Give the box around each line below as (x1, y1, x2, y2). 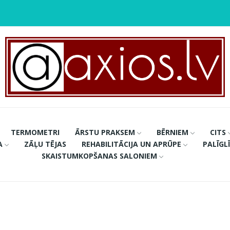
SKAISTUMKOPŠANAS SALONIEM (41, 150, 157, 161)
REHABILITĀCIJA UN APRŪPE (81, 139, 181, 149)
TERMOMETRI (10, 127, 60, 137)
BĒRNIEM (156, 127, 188, 137)
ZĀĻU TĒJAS (24, 139, 66, 149)
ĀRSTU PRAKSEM (74, 127, 135, 137)
